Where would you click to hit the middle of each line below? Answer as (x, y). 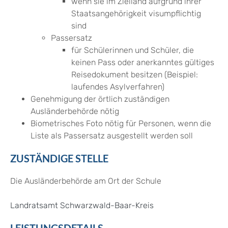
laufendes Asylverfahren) (118, 87)
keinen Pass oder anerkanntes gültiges (143, 63)
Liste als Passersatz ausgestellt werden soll (112, 136)
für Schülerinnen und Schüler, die (133, 50)
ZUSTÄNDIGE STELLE (59, 159)
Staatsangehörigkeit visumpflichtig (136, 14)
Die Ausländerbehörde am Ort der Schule (86, 181)
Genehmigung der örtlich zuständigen (100, 99)
